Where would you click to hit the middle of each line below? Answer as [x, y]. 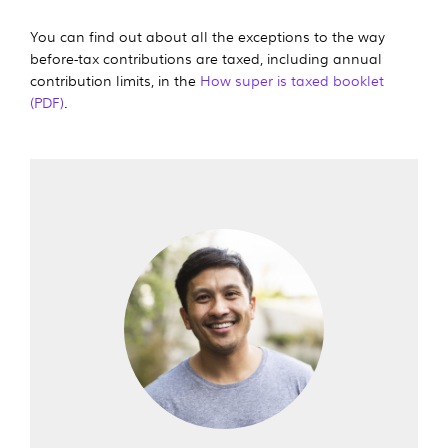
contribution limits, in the [115, 79]
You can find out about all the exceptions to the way [207, 35]
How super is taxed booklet [292, 79]
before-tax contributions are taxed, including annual [206, 57]
